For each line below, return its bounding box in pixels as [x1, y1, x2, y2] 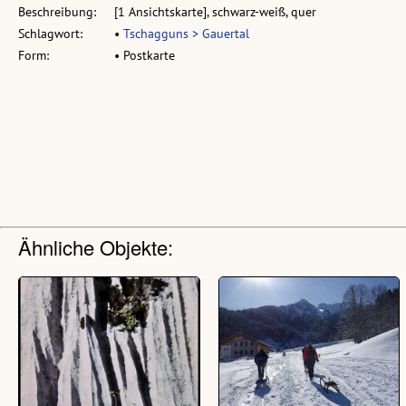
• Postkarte [114, 46, 175, 63]
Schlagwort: [18, 24, 82, 42]
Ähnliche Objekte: [18, 232, 173, 261]
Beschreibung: [18, 3, 96, 20]
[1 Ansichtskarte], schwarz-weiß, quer [114, 3, 316, 20]
